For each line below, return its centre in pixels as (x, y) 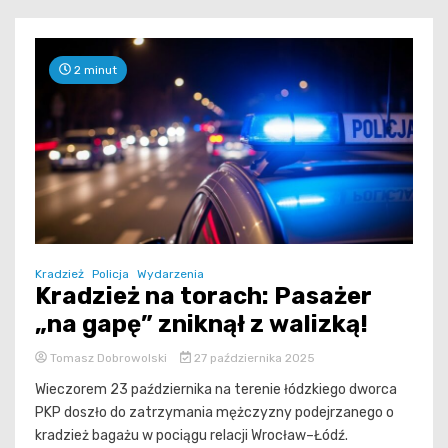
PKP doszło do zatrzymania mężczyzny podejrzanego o (214, 412)
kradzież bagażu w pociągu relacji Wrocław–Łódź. (191, 435)
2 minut (94, 69)
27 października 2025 (252, 357)
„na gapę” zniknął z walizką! (201, 323)
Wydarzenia (170, 273)
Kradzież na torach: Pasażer (203, 295)
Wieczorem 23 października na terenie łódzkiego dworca (216, 389)
